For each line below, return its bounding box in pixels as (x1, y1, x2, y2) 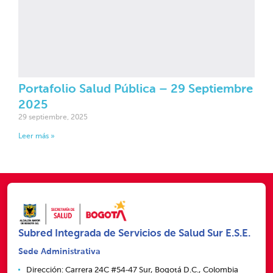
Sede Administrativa (18, 247, 101, 256)
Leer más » (18, 133, 55, 141)
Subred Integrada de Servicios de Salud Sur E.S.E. (18, 228, 250, 239)
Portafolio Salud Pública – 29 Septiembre (18, 83, 253, 96)
